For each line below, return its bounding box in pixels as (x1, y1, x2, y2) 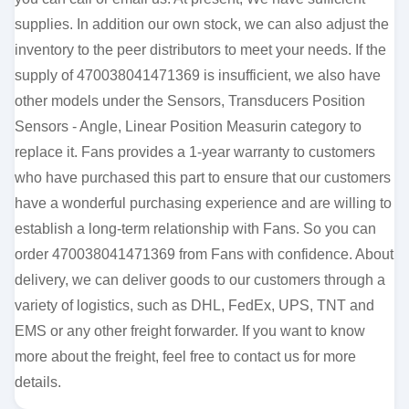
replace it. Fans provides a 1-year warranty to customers (15, 144, 375, 160)
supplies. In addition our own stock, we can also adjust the (15, 16, 389, 32)
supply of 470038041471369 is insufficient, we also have (15, 68, 381, 83)
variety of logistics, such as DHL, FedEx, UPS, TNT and (15, 298, 374, 313)
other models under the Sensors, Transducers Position (15, 93, 365, 109)
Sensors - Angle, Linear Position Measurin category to (15, 119, 362, 134)
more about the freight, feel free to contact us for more (15, 349, 356, 364)
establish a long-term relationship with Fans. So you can (15, 221, 376, 236)
